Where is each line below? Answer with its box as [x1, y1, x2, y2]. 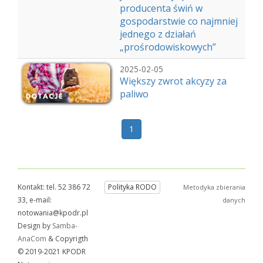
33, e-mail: [18, 195, 52, 205]
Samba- [52, 221, 77, 231]
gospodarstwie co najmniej [120, 15, 238, 28]
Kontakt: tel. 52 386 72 [18, 182, 90, 192]
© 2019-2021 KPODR [18, 247, 86, 257]
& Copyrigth [46, 234, 88, 244]
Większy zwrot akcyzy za [120, 75, 227, 87]
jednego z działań [120, 28, 196, 41]
